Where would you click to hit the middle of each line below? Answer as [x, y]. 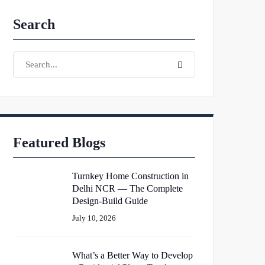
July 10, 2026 [94, 218]
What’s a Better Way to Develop [132, 255]
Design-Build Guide [110, 201]
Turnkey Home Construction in [130, 176]
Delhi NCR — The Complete [127, 188]
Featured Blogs [59, 143]
